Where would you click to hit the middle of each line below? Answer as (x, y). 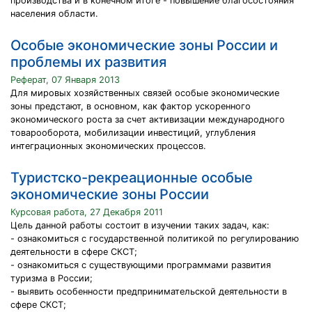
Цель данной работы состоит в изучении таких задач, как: (140, 225)
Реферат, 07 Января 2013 (65, 80)
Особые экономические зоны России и (144, 45)
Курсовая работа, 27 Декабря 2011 (87, 212)
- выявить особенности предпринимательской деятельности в (149, 291)
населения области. (54, 14)
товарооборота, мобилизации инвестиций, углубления (133, 133)
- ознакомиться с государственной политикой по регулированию (155, 239)
